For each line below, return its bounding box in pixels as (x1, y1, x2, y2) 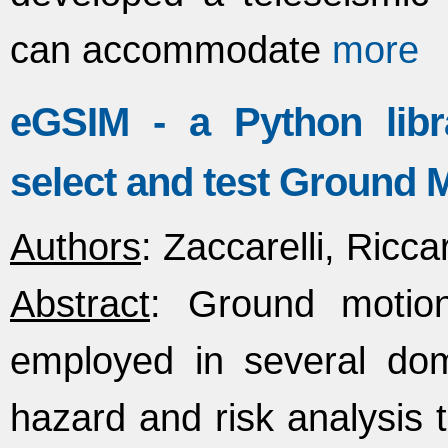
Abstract (10, 282, 150, 325)
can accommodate (10, 28, 321, 71)
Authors (10, 225, 141, 268)
